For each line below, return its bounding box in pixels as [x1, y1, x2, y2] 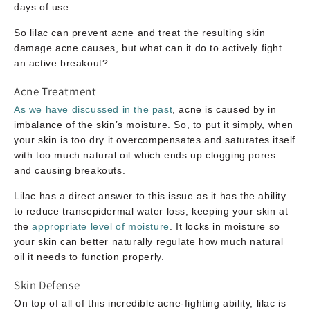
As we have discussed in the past [14, 103, 173, 115]
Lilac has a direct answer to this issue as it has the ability [14, 190, 286, 201]
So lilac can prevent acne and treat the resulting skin [14, 26, 266, 38]
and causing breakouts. [14, 164, 126, 176]
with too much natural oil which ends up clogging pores [14, 149, 276, 161]
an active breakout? [14, 57, 109, 69]
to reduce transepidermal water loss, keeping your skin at [14, 205, 289, 217]
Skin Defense [14, 277, 80, 293]
